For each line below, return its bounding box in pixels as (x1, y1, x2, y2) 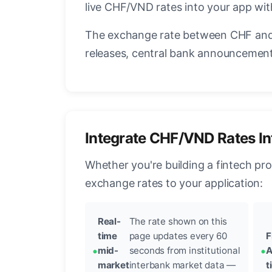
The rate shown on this (129, 216, 228, 228)
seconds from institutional (129, 245, 240, 257)
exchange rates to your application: (85, 177, 263, 190)
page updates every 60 (129, 230, 227, 242)
